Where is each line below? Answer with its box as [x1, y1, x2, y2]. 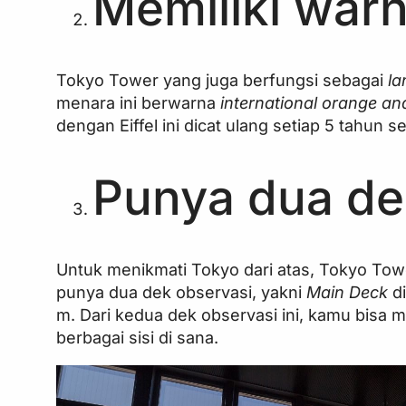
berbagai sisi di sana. [56, 327, 219, 348]
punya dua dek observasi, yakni [56, 282, 307, 303]
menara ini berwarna [56, 92, 221, 113]
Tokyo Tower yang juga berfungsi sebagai [56, 70, 389, 91]
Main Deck [306, 282, 393, 303]
